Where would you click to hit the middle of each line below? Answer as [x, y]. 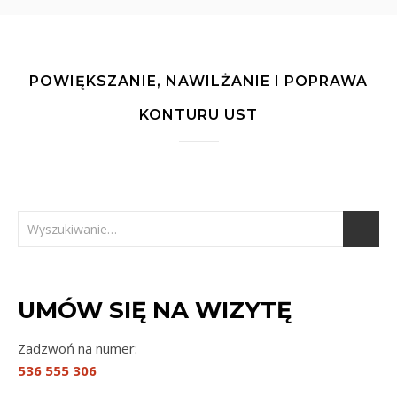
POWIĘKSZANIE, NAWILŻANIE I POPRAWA [198, 81]
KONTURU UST [198, 115]
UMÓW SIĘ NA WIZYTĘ [155, 310]
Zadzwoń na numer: [78, 348]
